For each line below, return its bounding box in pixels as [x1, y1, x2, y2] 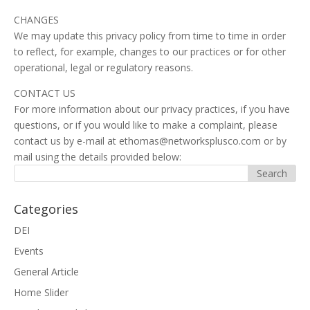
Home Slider [14, 286, 69, 299]
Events [14, 244, 44, 257]
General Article [14, 265, 79, 278]
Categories [14, 201, 78, 217]
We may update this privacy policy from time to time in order [14, 29, 286, 42]
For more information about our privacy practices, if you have [14, 102, 290, 116]
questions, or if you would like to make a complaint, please [14, 118, 277, 131]
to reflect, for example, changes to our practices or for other [14, 45, 286, 58]
